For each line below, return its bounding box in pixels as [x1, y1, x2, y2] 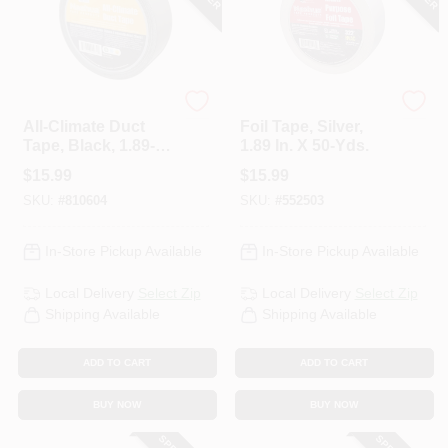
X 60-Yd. [22, 156, 86, 173]
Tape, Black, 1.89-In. [22, 137, 173, 154]
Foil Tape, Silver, [239, 118, 363, 135]
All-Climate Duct [22, 118, 145, 135]
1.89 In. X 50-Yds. [239, 137, 369, 154]
